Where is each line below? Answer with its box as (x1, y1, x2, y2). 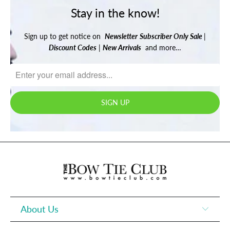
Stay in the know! (70, 6, 160, 21)
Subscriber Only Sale (140, 31, 204, 41)
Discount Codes (49, 43, 97, 52)
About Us (21, 203, 59, 215)
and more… (141, 43, 181, 52)
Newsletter (105, 31, 138, 41)
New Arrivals (103, 43, 141, 52)
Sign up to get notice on (24, 31, 105, 41)
